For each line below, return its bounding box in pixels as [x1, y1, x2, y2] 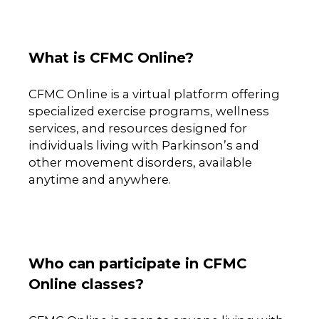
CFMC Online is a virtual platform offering [28, 86, 280, 101]
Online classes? [28, 275, 144, 293]
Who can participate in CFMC [28, 254, 246, 272]
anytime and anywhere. [28, 172, 171, 187]
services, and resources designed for [28, 120, 247, 135]
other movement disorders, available [28, 155, 252, 169]
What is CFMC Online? [28, 48, 194, 66]
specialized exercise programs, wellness [28, 103, 269, 118]
